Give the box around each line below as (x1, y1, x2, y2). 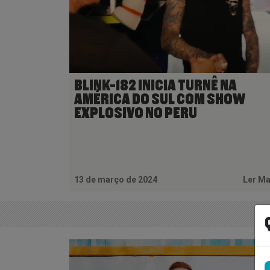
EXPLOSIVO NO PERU (74, 105, 197, 121)
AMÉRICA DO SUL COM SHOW (74, 92, 245, 107)
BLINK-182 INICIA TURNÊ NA (74, 78, 237, 93)
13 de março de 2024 (74, 175, 157, 184)
